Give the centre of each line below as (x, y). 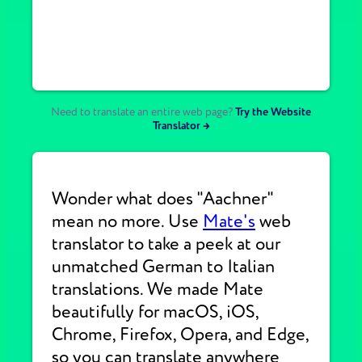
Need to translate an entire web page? (142, 112)
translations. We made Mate (158, 289)
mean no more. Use (127, 221)
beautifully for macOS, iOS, (155, 312)
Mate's (229, 221)
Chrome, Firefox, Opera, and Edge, (180, 335)
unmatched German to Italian (163, 267)
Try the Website (273, 112)
